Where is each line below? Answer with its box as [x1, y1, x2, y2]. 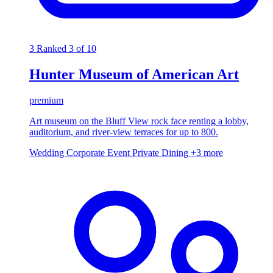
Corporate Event [66, 147, 132, 158]
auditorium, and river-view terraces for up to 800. [29, 127, 218, 138]
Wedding [29, 147, 66, 158]
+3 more [191, 147, 223, 158]
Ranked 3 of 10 [37, 43, 96, 54]
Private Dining [132, 147, 191, 158]
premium [29, 95, 63, 106]
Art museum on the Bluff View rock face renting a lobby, [29, 116, 249, 127]
